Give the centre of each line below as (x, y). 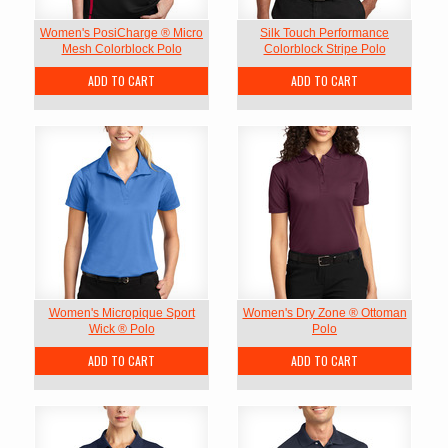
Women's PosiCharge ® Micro (121, 33)
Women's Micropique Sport (121, 313)
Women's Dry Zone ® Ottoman (324, 313)
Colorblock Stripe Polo (324, 49)
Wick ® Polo (121, 329)
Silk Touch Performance (324, 33)
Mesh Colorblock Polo (121, 49)
